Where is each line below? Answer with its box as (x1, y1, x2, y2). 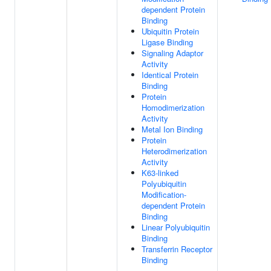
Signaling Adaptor (142, 47, 203, 59)
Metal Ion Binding (142, 123, 203, 135)
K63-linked (142, 167, 178, 178)
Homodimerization (142, 102, 204, 113)
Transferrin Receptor (142, 243, 212, 255)
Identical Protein (142, 69, 198, 80)
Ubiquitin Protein (142, 25, 199, 37)
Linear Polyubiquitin (142, 221, 210, 233)
